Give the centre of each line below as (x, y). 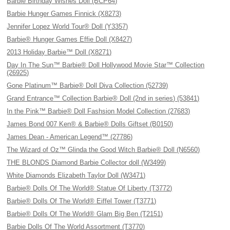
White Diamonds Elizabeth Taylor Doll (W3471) (76, 175)
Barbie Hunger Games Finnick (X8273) (64, 14)
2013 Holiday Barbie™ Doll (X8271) (59, 52)
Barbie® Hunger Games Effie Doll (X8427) (70, 39)
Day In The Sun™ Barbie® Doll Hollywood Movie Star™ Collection (106, 65)
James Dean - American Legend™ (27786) (70, 137)
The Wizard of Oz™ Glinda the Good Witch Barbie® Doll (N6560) (103, 150)
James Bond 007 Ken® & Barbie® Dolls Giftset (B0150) (90, 124)
